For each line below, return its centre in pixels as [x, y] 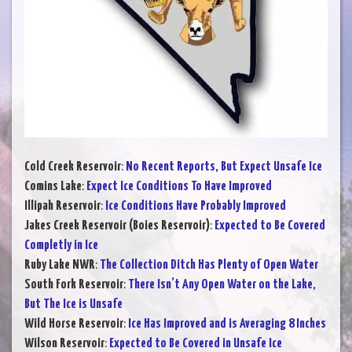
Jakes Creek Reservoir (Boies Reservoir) [117, 226]
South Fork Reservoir [74, 285]
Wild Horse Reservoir [74, 324]
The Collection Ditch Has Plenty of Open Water [209, 266]
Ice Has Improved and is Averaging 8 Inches [227, 324]
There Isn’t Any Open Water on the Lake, [222, 285]
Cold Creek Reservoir [73, 167]
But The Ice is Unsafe [73, 305]
